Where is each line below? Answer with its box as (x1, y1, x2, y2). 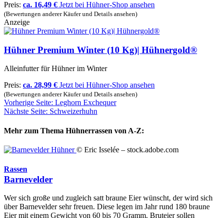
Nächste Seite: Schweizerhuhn (4, 107, 97, 116)
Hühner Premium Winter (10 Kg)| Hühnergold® (4, 44, 197, 55)
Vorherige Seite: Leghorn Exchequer (4, 98, 116, 107)
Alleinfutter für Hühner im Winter (4, 64, 107, 73)
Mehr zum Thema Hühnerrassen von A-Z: (4, 126, 144, 135)
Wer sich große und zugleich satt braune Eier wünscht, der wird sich (4, 194, 213, 202)
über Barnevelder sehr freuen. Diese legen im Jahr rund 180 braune (4, 202, 210, 211)
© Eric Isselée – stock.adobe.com (76, 145, 179, 154)
